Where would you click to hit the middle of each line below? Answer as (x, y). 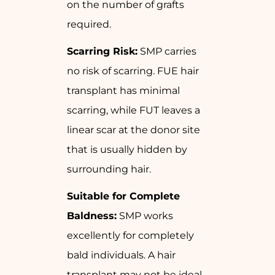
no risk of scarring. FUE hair (133, 71)
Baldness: (92, 216)
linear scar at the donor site (134, 130)
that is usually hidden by (127, 150)
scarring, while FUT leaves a (134, 110)
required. (89, 25)
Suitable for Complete (123, 196)
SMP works (145, 216)
